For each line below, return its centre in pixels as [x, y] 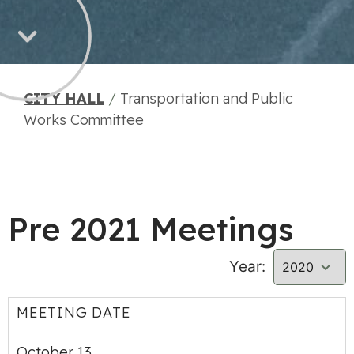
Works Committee [84, 120]
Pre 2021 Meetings [151, 229]
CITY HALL [64, 98]
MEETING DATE [74, 313]
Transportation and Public [207, 98]
